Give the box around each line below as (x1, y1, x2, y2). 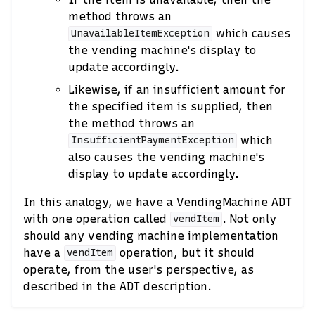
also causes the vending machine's (68, 150, 264, 164)
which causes (212, 26, 290, 40)
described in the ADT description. (23, 279, 212, 293)
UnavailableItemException (70, 27, 210, 40)
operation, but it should (115, 245, 255, 259)
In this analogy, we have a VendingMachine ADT (23, 195, 292, 209)
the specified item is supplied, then (68, 99, 273, 113)
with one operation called (23, 212, 170, 226)
